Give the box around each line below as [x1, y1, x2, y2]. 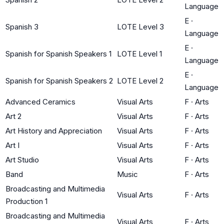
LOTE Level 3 [117, 21, 164, 31]
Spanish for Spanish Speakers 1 [5, 48, 111, 58]
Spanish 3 [5, 21, 38, 31]
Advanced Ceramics [5, 96, 75, 106]
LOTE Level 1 [117, 48, 162, 58]
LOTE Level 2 [117, 75, 163, 85]
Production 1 [5, 196, 47, 206]
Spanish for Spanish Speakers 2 [5, 75, 113, 85]
